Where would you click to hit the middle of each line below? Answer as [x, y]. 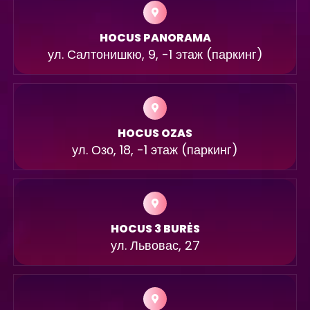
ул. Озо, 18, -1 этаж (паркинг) [155, 150]
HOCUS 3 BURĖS [155, 229]
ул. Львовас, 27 [155, 246]
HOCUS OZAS [155, 134]
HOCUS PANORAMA [155, 38]
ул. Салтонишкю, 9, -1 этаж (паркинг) [155, 55]
